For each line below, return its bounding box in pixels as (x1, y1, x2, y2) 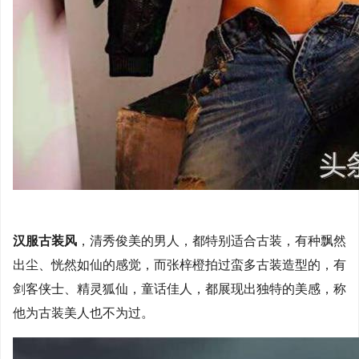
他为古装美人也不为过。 (13, 304, 154, 321)
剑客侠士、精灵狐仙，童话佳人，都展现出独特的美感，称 (13, 280, 346, 297)
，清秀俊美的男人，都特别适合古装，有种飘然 (77, 232, 346, 249)
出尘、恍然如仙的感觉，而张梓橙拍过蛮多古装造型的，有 (13, 256, 346, 273)
